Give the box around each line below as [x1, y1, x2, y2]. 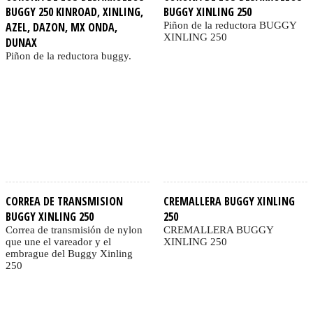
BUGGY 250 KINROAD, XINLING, [6, 4, 143, 20]
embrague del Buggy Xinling [6, 247, 133, 259]
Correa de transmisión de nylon [6, 224, 143, 235]
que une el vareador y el [6, 235, 111, 247]
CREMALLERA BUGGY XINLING [163, 193, 295, 209]
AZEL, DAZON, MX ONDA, [6, 20, 117, 36]
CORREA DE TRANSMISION [6, 193, 123, 209]
